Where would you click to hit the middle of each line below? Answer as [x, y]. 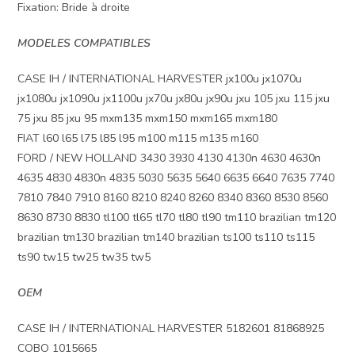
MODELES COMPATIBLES [84, 44]
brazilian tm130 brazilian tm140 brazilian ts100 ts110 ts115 [166, 238]
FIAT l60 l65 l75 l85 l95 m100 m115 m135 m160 [138, 139]
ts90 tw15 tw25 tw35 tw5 [84, 258]
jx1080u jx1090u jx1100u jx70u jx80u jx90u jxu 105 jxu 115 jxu [174, 99]
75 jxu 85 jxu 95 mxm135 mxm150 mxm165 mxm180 [148, 119]
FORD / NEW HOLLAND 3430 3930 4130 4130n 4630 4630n [170, 158]
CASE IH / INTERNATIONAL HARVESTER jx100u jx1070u [160, 79]
